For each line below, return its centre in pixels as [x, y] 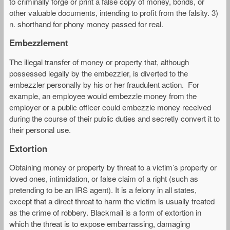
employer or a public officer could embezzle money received [110, 107]
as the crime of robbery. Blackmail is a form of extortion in [105, 212]
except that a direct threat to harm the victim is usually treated [112, 201]
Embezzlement [39, 43]
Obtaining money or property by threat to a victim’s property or [113, 167]
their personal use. [40, 129]
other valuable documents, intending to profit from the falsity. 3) [114, 13]
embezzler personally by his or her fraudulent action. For [104, 84]
